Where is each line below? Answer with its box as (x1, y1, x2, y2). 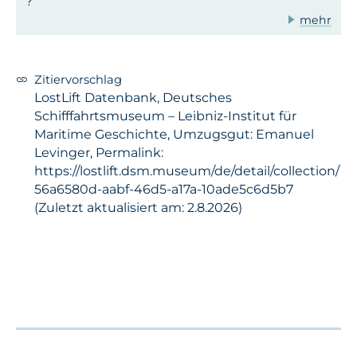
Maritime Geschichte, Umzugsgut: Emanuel (34, 127, 314, 143)
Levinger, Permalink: (34, 145, 163, 161)
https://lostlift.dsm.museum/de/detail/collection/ (34, 163, 339, 179)
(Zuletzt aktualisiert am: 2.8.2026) (34, 200, 242, 216)
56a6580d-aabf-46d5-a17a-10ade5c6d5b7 (34, 182, 293, 198)
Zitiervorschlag (34, 73, 122, 88)
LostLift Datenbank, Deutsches (34, 90, 232, 106)
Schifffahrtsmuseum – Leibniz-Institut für (34, 108, 296, 124)
